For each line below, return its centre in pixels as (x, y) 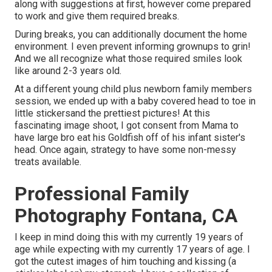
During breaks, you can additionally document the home (131, 35)
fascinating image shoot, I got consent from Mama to (127, 126)
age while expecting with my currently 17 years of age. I (132, 250)
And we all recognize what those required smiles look (128, 59)
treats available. (48, 162)
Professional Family (102, 194)
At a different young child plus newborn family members (133, 89)
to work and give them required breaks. (97, 16)
